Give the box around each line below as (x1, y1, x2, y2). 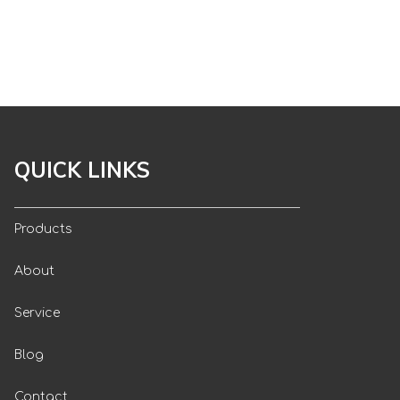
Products (14, 222, 72, 236)
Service (14, 306, 60, 320)
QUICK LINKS (14, 156, 150, 183)
